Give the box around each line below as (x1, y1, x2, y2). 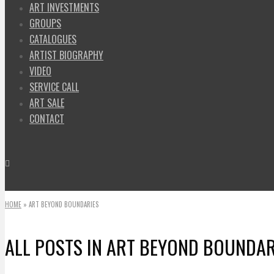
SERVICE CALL (29, 80, 79, 94)
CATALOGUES (29, 32, 76, 46)
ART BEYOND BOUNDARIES (29, 199, 98, 209)
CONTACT (29, 111, 64, 126)
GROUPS (29, 16, 61, 31)
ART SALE (29, 95, 64, 110)
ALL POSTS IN (5, 232, 106, 261)
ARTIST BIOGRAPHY (29, 48, 103, 62)
